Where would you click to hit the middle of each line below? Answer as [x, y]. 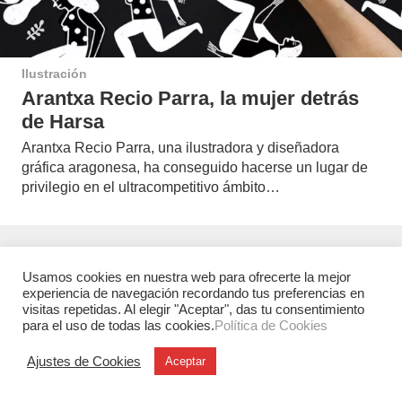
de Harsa [63, 121]
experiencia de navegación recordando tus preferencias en [193, 293]
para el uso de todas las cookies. [118, 326]
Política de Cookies [271, 326]
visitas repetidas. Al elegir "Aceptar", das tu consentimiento [193, 310]
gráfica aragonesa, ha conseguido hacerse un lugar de [195, 167]
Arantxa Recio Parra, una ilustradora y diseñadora [180, 147]
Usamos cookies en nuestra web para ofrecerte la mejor [187, 277]
